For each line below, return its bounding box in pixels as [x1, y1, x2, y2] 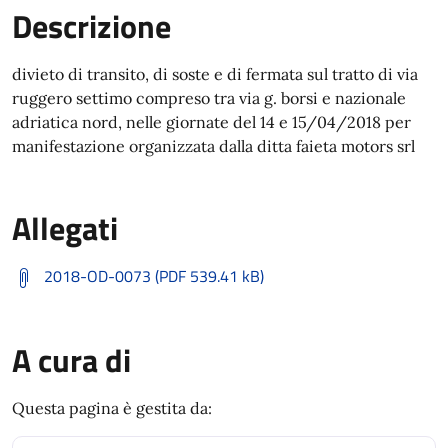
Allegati [12, 204, 118, 252]
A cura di [12, 336, 131, 384]
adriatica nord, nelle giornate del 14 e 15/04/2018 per [12, 112, 411, 132]
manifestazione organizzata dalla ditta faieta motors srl [12, 136, 415, 156]
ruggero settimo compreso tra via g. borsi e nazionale [12, 88, 406, 108]
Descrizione [12, 2, 171, 50]
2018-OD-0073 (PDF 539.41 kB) [44, 264, 264, 288]
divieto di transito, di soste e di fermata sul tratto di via [12, 64, 418, 84]
